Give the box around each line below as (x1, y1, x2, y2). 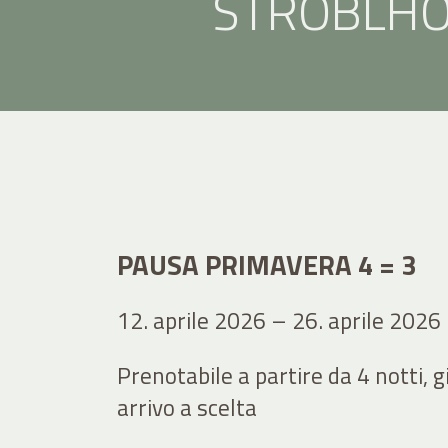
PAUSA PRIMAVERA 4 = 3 (117, 243, 416, 286)
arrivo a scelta (117, 389, 262, 425)
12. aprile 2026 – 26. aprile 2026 (117, 302, 441, 338)
